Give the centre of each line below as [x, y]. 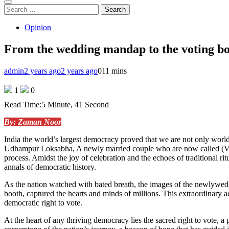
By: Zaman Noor [33, 122]
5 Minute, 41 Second [75, 104]
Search [15, 8]
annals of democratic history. [50, 167]
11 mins [114, 71]
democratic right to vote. [43, 202]
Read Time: [23, 104]
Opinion [38, 27]
